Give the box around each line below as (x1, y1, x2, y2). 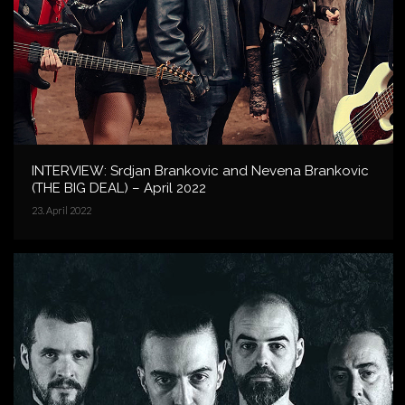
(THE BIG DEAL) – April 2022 (32, 179, 206, 196)
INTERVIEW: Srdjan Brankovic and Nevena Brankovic (32, 162, 369, 179)
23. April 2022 (32, 203, 91, 216)
